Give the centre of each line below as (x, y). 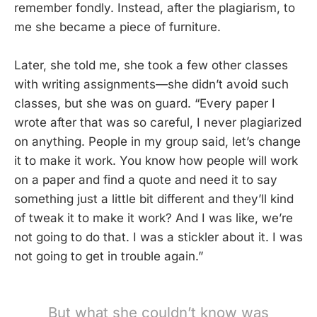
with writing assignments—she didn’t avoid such (151, 85)
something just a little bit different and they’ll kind (154, 199)
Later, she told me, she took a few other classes (151, 65)
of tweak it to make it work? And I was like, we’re (154, 218)
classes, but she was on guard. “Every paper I (145, 104)
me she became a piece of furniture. (117, 27)
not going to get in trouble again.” (109, 257)
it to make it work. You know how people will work (156, 161)
